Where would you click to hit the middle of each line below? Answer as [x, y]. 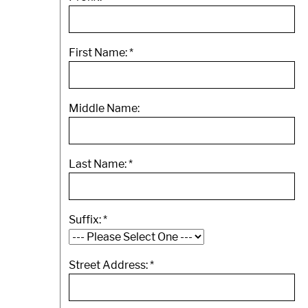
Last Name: [99, 164]
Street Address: [109, 265]
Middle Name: [104, 108]
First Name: [99, 53]
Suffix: [86, 220]
